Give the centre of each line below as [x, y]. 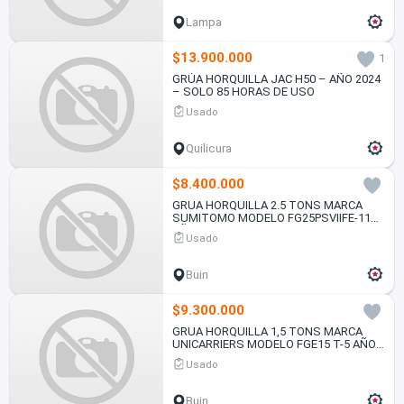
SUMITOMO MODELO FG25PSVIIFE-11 [271, 218]
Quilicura [209, 149]
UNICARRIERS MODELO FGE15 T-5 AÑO [274, 344]
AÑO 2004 [197, 231]
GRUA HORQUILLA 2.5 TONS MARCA [267, 206]
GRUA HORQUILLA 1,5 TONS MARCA [267, 332]
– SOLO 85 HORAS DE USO [243, 92]
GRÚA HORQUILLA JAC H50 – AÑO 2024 [276, 79]
